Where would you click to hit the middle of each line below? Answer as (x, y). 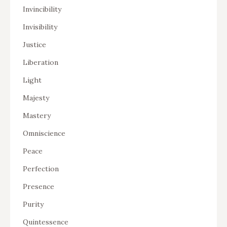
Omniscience (44, 133)
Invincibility (42, 9)
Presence (39, 186)
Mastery (37, 115)
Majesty (36, 98)
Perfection (41, 168)
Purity (33, 204)
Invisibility (40, 27)
